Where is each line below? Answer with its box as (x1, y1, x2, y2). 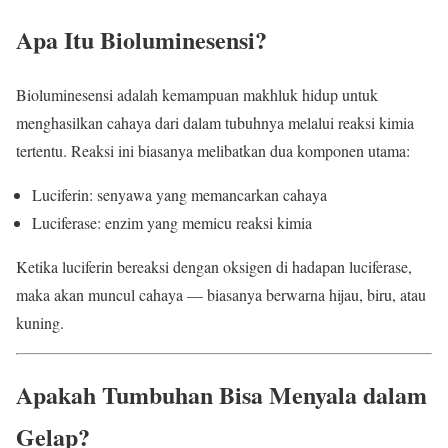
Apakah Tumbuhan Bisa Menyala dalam (16, 377, 427, 413)
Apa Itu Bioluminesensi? (16, 21, 267, 57)
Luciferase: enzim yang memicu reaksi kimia (32, 211, 312, 233)
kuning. (16, 311, 64, 333)
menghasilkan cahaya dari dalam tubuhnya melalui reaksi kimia (16, 111, 414, 133)
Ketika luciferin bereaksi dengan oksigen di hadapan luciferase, (16, 255, 412, 277)
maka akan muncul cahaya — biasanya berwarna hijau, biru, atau (16, 283, 426, 305)
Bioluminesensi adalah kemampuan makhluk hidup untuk (16, 83, 378, 105)
